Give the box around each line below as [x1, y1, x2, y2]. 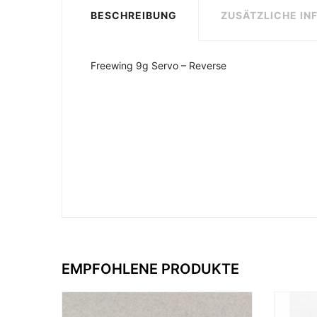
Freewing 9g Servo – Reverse [91, 59, 226, 71]
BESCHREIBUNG [91, 8, 177, 21]
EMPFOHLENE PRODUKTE [62, 260, 239, 277]
